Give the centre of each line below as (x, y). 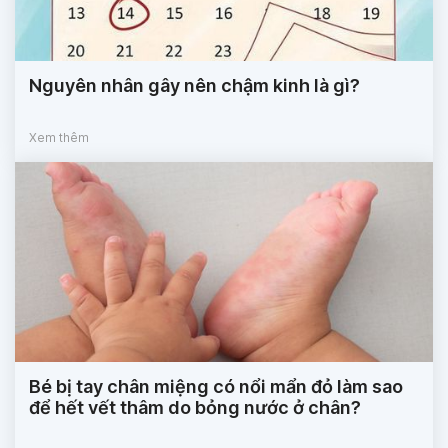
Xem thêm (59, 137)
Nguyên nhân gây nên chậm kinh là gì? (194, 85)
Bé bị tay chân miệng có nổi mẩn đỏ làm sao (216, 386)
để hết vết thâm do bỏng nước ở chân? (195, 407)
